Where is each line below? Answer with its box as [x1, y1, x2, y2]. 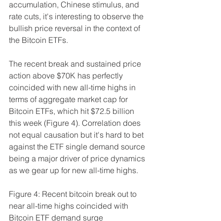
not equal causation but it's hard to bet [9, 130, 146, 140]
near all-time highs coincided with [9, 201, 130, 211]
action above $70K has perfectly [9, 71, 125, 80]
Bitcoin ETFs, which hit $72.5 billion [9, 106, 136, 116]
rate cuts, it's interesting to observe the [9, 11, 146, 21]
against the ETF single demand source [9, 142, 147, 151]
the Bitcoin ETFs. [9, 35, 70, 45]
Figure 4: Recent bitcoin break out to [9, 189, 139, 199]
